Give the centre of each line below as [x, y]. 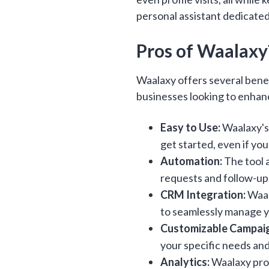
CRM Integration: [203, 195]
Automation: [192, 161]
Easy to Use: [191, 127]
